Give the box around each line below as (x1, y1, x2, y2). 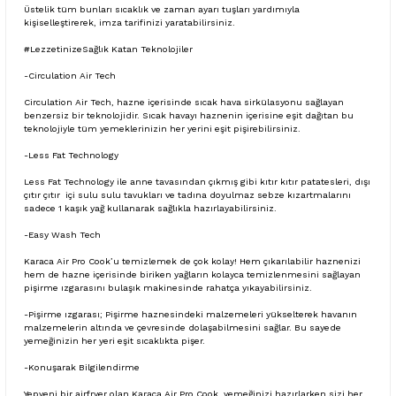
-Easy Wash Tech (24, 229, 101, 240)
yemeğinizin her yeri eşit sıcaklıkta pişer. (24, 335, 205, 346)
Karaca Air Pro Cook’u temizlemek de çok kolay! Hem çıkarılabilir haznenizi (24, 255, 361, 266)
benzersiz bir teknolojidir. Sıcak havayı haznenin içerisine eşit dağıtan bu (24, 110, 354, 120)
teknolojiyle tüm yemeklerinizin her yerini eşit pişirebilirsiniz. (24, 123, 301, 133)
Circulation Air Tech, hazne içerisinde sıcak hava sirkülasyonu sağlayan (24, 96, 344, 107)
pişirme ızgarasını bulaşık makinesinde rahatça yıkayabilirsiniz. (24, 282, 312, 293)
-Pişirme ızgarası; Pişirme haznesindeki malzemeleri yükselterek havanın (24, 308, 357, 319)
